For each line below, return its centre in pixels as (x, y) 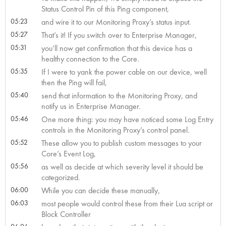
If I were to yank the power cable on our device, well (124, 72)
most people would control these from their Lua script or (127, 203)
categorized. (61, 177)
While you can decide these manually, (100, 190)
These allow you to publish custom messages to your (121, 143)
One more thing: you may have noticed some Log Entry (127, 119)
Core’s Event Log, (68, 153)
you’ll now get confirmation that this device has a (117, 48)
